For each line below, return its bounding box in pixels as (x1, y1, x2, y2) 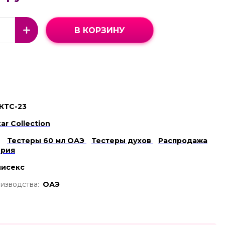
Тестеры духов (91, 136, 153, 146)
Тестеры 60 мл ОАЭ (7, 136, 86, 146)
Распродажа (158, 136, 207, 146)
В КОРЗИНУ (74, 25, 125, 35)
